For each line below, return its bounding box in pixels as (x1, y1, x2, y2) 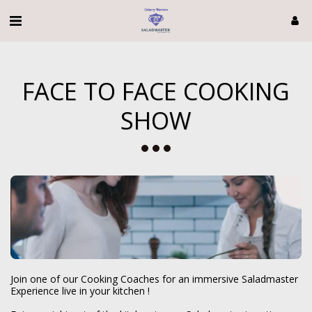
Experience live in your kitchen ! (10, 284, 153, 297)
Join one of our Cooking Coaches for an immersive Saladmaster (10, 272, 298, 286)
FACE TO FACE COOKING (22, 75, 290, 107)
